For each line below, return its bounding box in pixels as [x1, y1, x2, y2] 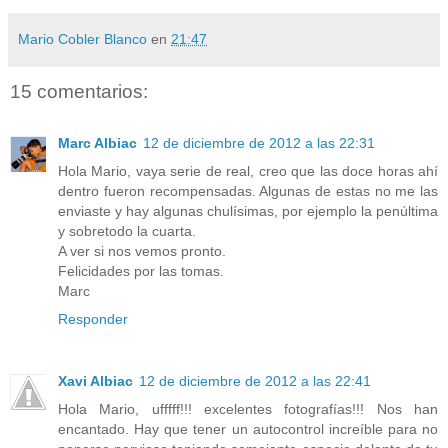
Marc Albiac [58, 134, 137, 151]
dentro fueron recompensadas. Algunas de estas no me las [58, 182, 438, 199]
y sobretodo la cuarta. [58, 222, 196, 239]
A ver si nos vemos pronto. [58, 242, 226, 259]
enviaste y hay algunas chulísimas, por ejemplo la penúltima [58, 202, 438, 219]
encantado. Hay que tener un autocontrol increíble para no [58, 420, 438, 437]
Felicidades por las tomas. [58, 262, 224, 279]
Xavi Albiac [58, 372, 133, 389]
